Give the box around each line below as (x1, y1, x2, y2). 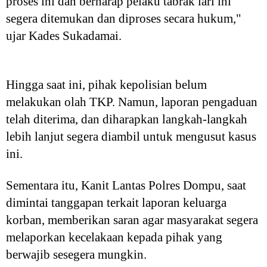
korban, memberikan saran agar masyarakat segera (6, 213, 258, 227)
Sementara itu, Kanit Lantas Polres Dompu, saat (6, 178, 246, 193)
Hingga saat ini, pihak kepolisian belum (6, 77, 207, 92)
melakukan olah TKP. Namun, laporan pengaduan (6, 95, 257, 109)
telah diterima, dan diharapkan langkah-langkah (6, 112, 247, 126)
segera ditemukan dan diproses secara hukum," (6, 11, 241, 26)
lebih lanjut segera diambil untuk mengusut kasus (6, 129, 256, 144)
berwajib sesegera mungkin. (6, 247, 150, 262)
